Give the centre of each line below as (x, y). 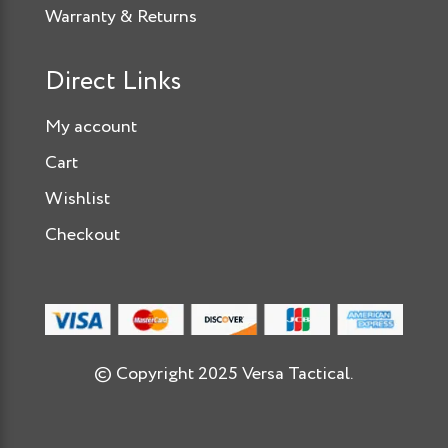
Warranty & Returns (120, 17)
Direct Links (112, 81)
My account (90, 127)
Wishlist (77, 199)
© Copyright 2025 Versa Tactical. (224, 373)
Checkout (82, 235)
